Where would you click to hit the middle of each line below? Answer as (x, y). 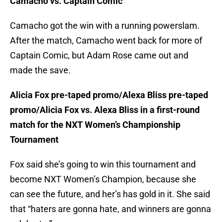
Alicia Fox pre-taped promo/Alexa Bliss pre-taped (109, 95)
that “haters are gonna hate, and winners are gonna (111, 209)
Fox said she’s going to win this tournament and (103, 165)
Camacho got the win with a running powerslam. (105, 26)
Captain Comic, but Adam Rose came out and (99, 55)
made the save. (40, 70)
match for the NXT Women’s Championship (95, 125)
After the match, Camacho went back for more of (106, 41)
